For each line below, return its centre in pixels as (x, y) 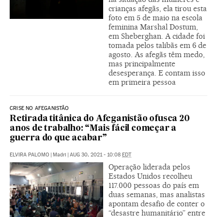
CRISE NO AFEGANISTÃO (39, 108)
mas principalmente (142, 63)
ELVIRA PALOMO (30, 155)
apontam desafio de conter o (157, 203)
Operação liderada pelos (149, 167)
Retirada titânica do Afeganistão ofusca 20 (100, 119)
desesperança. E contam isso (157, 73)
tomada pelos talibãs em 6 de (157, 45)
